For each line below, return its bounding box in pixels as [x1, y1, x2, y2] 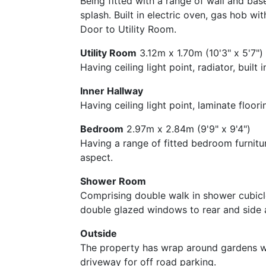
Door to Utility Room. [80, 23, 176, 36]
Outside [80, 227, 117, 240]
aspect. [80, 151, 113, 164]
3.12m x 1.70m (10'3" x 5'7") [139, 47, 263, 59]
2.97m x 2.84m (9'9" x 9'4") [126, 123, 251, 135]
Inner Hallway [80, 85, 143, 97]
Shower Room [80, 175, 146, 188]
